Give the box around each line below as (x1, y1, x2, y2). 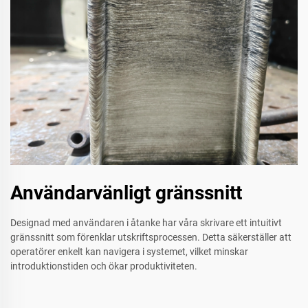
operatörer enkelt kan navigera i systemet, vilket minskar (10, 245, 248, 257)
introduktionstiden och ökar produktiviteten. (10, 260, 197, 272)
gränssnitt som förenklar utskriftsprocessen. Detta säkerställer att (10, 231, 291, 243)
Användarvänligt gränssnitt (10, 181, 242, 204)
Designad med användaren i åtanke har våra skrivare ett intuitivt (10, 217, 282, 228)
